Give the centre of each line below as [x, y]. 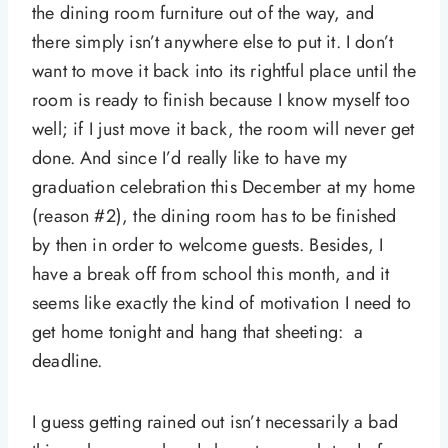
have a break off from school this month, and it [211, 273]
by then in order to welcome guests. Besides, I [208, 244]
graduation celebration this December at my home [224, 186]
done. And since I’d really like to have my [190, 157]
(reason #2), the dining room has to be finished [214, 215]
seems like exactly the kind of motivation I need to [222, 302]
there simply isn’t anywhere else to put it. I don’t [213, 41]
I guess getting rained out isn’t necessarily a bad [215, 421]
